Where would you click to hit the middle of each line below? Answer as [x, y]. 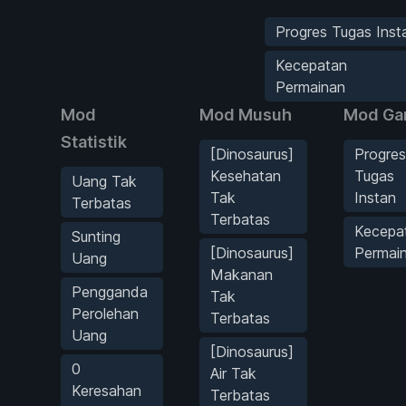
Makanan [242, 274]
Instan [375, 197]
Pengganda [110, 291]
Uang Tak [104, 181]
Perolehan [105, 313]
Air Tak [233, 373]
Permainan [310, 87]
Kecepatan [311, 65]
